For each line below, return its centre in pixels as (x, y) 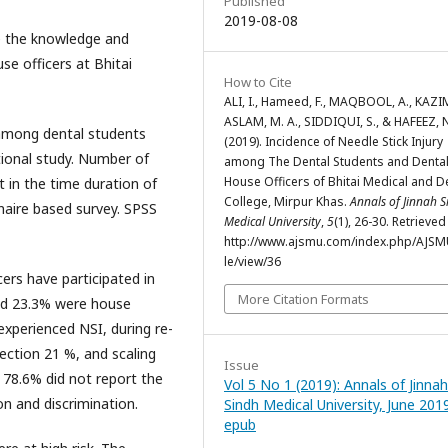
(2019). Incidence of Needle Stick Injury (333, 141)
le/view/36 (252, 261)
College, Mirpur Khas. (287, 201)
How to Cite (258, 81)
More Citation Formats (303, 298)
